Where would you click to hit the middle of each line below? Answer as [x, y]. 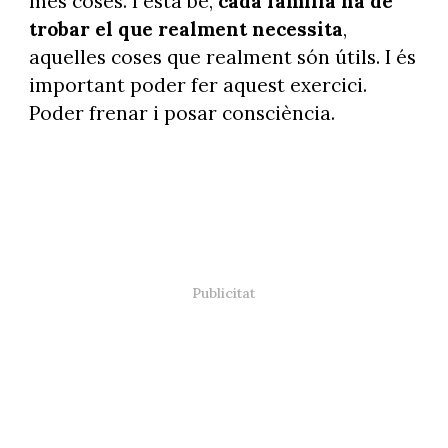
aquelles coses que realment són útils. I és [222, 56]
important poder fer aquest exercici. [197, 84]
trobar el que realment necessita [185, 28]
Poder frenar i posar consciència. [184, 112]
